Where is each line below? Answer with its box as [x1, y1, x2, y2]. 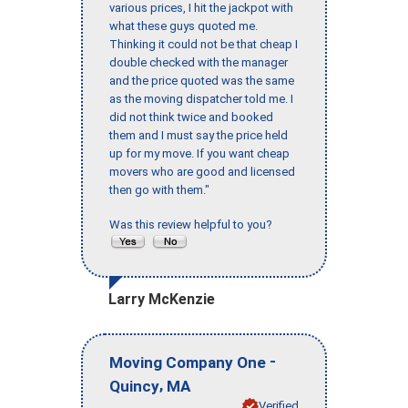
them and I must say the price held [109, 128, 288, 143]
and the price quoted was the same [109, 74, 294, 88]
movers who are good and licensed [109, 165, 295, 179]
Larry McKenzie [108, 291, 215, 309]
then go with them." [109, 183, 209, 198]
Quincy [109, 376, 159, 395]
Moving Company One [109, 352, 266, 372]
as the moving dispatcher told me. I [109, 92, 293, 107]
